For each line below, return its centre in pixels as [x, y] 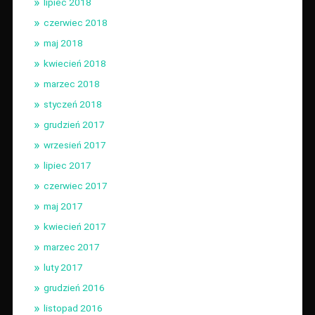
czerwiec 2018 [75, 22]
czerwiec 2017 [75, 185]
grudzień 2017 [74, 124]
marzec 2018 [71, 83]
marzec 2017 [71, 246]
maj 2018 [63, 43]
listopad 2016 [73, 308]
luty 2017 [63, 267]
